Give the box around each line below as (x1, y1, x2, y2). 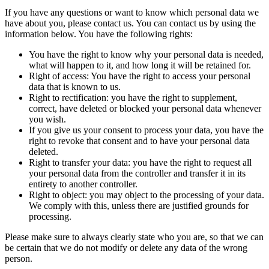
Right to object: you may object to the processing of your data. (29, 189, 264, 200)
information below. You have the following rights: (5, 28, 193, 39)
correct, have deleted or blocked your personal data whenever (29, 103, 261, 113)
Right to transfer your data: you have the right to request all (29, 157, 252, 168)
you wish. (29, 113, 66, 124)
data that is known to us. (29, 81, 121, 92)
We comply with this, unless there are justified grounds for (29, 200, 249, 211)
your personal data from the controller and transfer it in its (29, 168, 246, 178)
